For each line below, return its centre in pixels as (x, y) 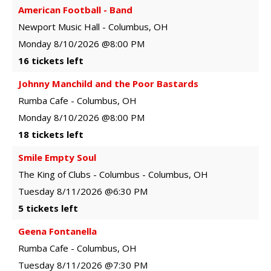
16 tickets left (51, 61)
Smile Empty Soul (57, 158)
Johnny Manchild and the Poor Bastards (108, 84)
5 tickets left (48, 208)
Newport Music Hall (59, 27)
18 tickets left (51, 135)
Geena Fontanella (57, 231)
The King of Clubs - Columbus (79, 175)
